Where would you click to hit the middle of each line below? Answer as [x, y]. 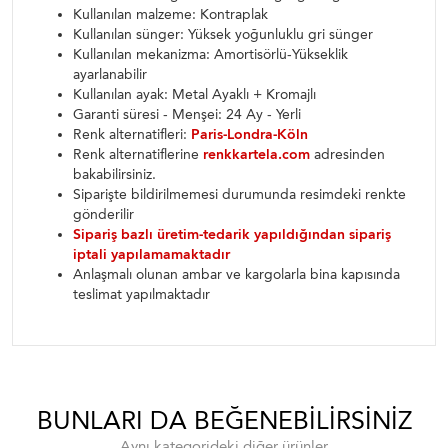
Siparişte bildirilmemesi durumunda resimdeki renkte [239, 194]
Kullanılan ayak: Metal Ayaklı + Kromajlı [194, 94]
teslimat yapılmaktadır [141, 294]
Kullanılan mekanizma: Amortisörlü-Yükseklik [210, 54]
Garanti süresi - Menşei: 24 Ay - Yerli [187, 114]
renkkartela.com [256, 154]
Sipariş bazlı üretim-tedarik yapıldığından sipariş [232, 234]
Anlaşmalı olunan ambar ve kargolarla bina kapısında [236, 274]
